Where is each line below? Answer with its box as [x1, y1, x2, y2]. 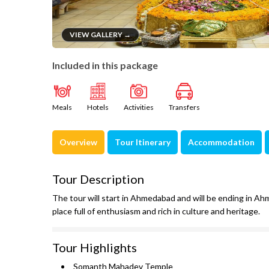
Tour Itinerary [115, 137, 171, 147]
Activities [124, 103, 154, 112]
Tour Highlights [52, 240, 137, 255]
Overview [59, 137, 97, 147]
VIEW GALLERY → [70, 30, 131, 39]
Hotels [87, 103, 109, 112]
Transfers [169, 103, 200, 112]
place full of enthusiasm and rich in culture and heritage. [52, 206, 260, 216]
